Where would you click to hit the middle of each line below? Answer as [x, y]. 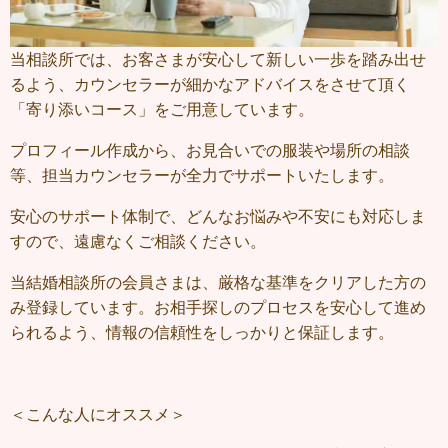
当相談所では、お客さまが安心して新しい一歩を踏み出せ [218, 60]
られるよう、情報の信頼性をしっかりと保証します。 [202, 333]
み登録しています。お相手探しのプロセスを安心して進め [218, 308]
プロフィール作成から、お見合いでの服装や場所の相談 [210, 151]
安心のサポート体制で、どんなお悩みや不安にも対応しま [218, 217]
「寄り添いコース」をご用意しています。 [162, 110]
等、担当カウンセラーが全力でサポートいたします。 [202, 176]
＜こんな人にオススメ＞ [98, 415]
